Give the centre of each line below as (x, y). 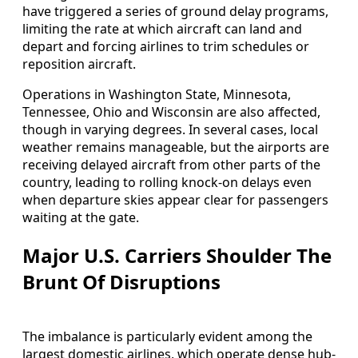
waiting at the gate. (81, 217)
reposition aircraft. (79, 64)
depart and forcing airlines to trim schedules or (166, 46)
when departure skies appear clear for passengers (175, 199)
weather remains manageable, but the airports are (176, 147)
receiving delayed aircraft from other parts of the (171, 164)
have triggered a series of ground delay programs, (175, 11)
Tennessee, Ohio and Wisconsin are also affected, (171, 111)
